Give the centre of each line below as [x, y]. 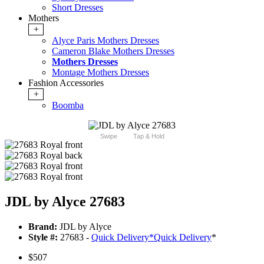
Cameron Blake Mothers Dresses [113, 51]
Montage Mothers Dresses [100, 72]
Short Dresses [77, 8]
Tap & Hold [148, 136]
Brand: [43, 227]
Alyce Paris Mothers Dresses [105, 41]
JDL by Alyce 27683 [65, 202]
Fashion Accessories [66, 83]
